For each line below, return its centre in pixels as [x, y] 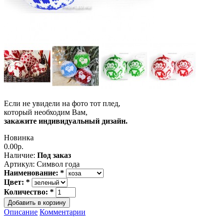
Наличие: [20, 155]
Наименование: [32, 173]
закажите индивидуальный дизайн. [66, 121]
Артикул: [19, 164]
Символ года [57, 164]
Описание [21, 212]
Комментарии [63, 212]
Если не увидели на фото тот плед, [62, 103]
